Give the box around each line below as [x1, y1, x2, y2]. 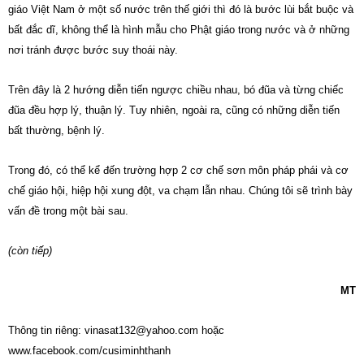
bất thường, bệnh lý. [8, 124, 105, 136]
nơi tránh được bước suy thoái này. [8, 44, 178, 56]
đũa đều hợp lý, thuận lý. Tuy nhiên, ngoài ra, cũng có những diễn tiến [8, 104, 340, 116]
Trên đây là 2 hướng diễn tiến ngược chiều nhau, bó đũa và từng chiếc [8, 84, 344, 96]
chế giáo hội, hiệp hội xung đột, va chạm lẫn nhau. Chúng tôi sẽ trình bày [8, 184, 353, 197]
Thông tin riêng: [8, 324, 84, 336]
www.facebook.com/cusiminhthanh [8, 344, 171, 357]
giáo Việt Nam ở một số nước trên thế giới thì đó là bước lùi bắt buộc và [8, 3, 353, 15]
